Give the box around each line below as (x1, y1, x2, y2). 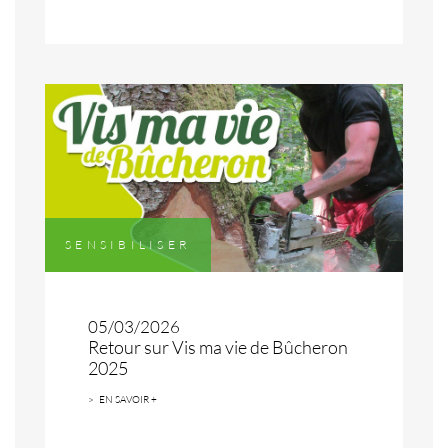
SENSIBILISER (65, 236, 191, 252)
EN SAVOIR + (99, 392, 157, 405)
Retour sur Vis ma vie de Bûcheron (88, 335, 348, 358)
